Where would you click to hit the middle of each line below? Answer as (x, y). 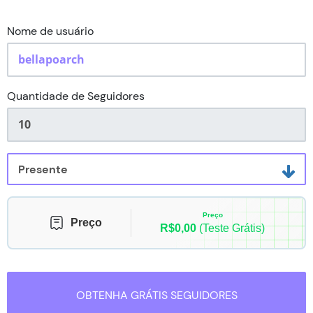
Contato (156, 49)
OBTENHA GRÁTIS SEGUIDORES (156, 296)
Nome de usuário (50, 31)
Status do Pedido (156, 11)
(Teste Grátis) (231, 228)
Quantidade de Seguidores (76, 96)
